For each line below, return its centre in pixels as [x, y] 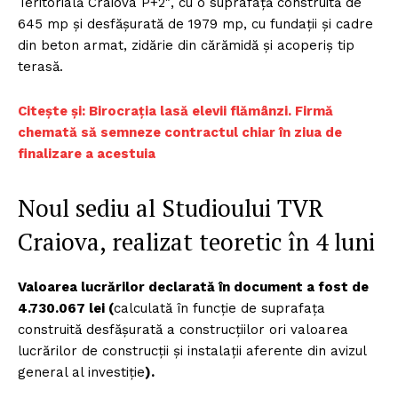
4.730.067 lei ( [66, 308]
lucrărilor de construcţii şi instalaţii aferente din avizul [192, 350]
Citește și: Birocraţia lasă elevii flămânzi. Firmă [175, 111]
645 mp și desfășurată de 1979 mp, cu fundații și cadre [195, 24]
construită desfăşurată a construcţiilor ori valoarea [183, 329]
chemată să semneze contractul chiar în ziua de [180, 132]
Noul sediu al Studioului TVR [171, 207]
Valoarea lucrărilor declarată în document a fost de [193, 287]
